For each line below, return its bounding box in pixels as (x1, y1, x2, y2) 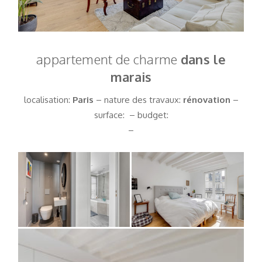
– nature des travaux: (93, 94, 183, 105)
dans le (180, 50, 226, 67)
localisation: (23, 94, 73, 105)
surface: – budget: (94, 109, 168, 120)
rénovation (182, 94, 230, 105)
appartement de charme (36, 50, 181, 67)
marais (110, 68, 152, 85)
